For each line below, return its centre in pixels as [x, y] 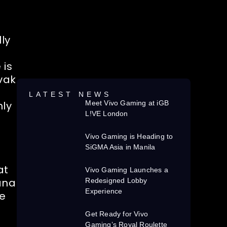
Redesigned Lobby [116, 181]
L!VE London [107, 114]
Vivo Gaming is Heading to [129, 137]
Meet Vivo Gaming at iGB [127, 103]
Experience [104, 191]
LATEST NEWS [70, 94]
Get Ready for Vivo [117, 214]
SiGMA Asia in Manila [120, 147]
